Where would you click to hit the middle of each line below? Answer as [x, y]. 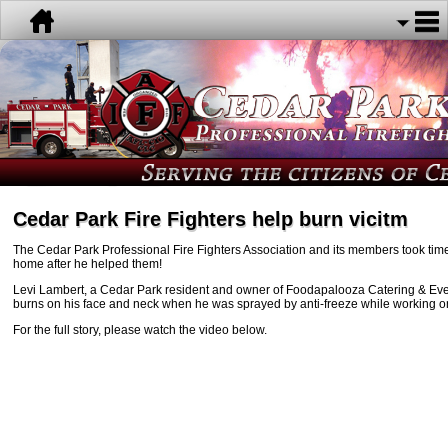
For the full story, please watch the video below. [140, 329]
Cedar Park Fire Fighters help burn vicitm [210, 218]
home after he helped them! [87, 263]
